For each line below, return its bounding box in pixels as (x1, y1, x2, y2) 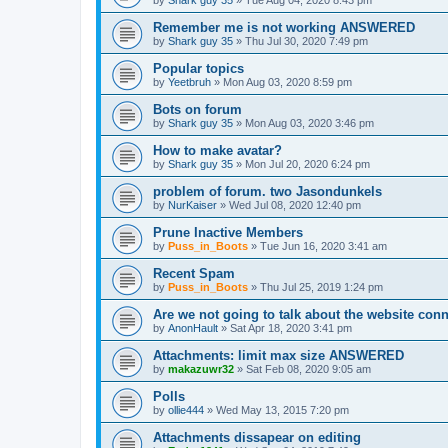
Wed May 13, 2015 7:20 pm (216, 404, 349, 417)
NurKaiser (168, 199, 217, 212)
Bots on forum (153, 102, 242, 118)
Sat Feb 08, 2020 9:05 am (246, 363, 371, 376)
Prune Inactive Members (153, 225, 303, 241)
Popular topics (153, 61, 244, 77)
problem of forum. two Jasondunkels (153, 184, 382, 200)
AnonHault (168, 322, 218, 335)
